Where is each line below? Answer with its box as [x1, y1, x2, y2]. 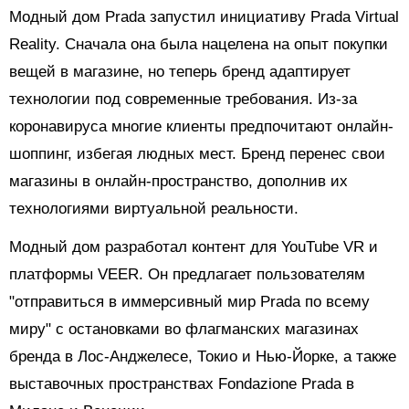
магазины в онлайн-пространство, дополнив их [9, 173, 348, 191]
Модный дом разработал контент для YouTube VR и [9, 238, 378, 257]
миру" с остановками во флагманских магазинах [9, 320, 359, 339]
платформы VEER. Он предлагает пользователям [9, 266, 365, 284]
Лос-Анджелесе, [78, 348, 197, 366]
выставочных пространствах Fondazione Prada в [9, 375, 354, 393]
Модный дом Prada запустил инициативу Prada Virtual [9, 8, 399, 26]
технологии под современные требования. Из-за [9, 90, 357, 109]
